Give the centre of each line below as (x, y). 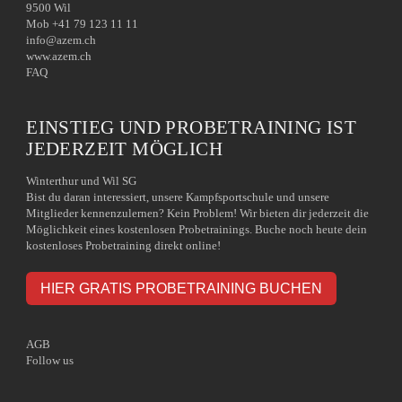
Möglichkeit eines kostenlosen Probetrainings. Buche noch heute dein (197, 229)
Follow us (50, 360)
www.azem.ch (59, 56)
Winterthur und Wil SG (82, 181)
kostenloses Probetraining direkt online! (124, 245)
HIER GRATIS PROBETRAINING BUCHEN (182, 288)
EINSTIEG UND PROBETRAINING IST (192, 127)
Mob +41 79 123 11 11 (83, 24)
